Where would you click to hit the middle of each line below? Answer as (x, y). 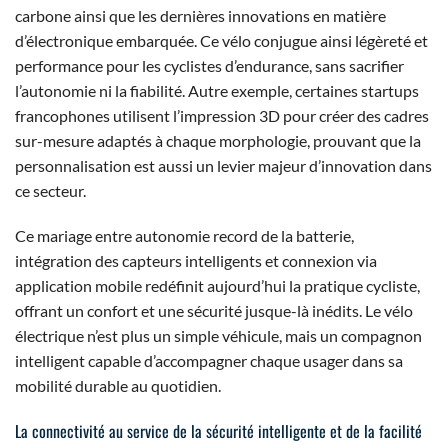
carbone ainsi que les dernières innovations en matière (200, 15)
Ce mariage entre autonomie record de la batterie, (184, 236)
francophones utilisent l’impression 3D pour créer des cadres (222, 115)
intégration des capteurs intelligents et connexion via (196, 261)
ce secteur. (50, 190)
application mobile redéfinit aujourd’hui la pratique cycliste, (217, 286)
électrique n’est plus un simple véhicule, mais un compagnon (218, 336)
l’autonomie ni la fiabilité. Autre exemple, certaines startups (217, 90)
